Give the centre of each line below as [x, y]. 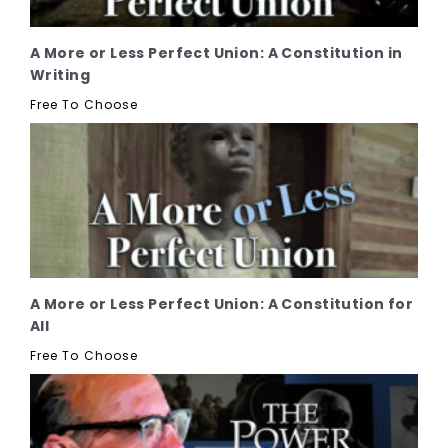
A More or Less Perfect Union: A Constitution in [216, 52]
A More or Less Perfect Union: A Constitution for [222, 303]
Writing [60, 74]
